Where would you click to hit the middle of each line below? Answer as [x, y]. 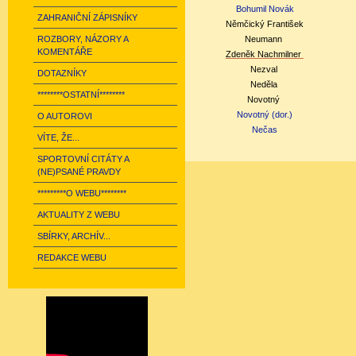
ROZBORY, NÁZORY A [83, 39]
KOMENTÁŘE [65, 52]
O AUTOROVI [65, 116]
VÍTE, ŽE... [58, 137]
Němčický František [265, 24]
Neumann [265, 39]
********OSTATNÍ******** [81, 95]
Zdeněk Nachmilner [265, 54]
